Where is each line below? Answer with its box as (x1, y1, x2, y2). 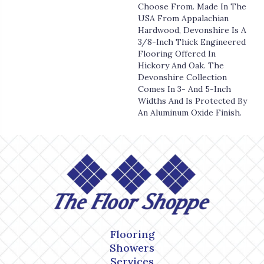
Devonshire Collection (138, 72, 227, 83)
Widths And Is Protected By (138, 95, 247, 107)
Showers (110, 241, 154, 255)
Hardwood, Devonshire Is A (138, 25, 246, 36)
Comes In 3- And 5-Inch (138, 84, 231, 95)
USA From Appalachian (138, 13, 229, 24)
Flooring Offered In (138, 48, 216, 60)
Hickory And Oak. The (138, 60, 224, 71)
